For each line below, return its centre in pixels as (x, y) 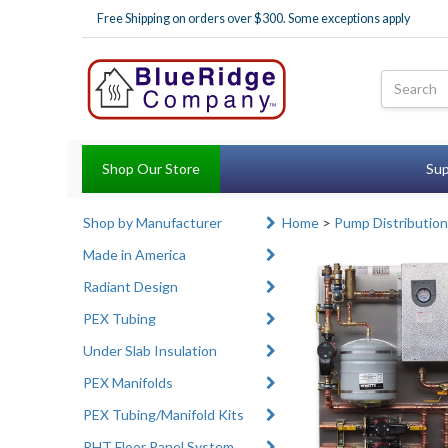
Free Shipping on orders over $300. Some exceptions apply (254, 18)
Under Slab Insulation (150, 350)
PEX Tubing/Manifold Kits (164, 414)
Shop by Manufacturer (153, 222)
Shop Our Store (151, 168)
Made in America (135, 254)
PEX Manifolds (128, 382)
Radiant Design (131, 286)
